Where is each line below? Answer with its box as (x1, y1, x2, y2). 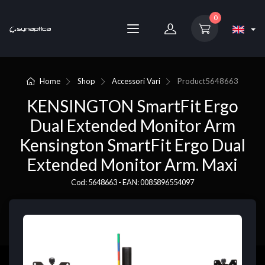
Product (177, 76, 205, 86)
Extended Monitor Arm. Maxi (27, 154, 238, 175)
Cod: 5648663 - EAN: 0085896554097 (71, 177, 194, 188)
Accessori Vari (112, 76, 161, 86)
